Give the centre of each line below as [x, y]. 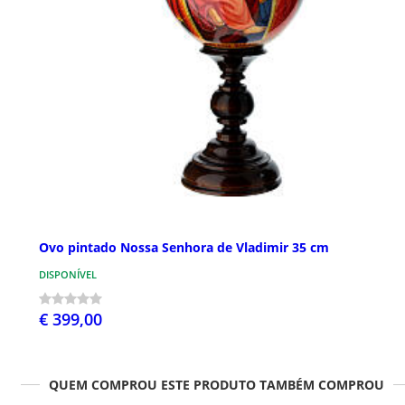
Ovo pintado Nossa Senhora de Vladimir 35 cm [184, 248]
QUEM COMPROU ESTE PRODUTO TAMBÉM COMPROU [216, 385]
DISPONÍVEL [68, 275]
